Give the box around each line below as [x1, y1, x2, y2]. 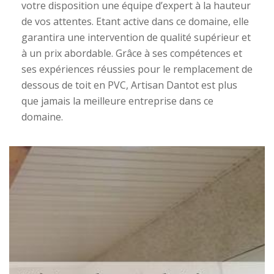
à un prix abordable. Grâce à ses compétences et [21, 46, 242, 60]
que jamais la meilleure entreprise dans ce [21, 94, 213, 108]
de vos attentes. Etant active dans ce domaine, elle [21, 15, 249, 28]
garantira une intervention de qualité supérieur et [21, 31, 251, 44]
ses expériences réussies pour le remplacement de [21, 62, 253, 76]
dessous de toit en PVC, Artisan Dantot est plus [21, 78, 237, 92]
